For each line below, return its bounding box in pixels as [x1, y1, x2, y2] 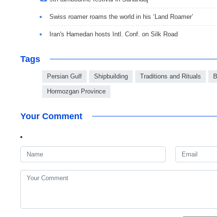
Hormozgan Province [47, 87, 106, 95]
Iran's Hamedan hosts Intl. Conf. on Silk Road [49, 30, 178, 38]
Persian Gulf [47, 72, 82, 80]
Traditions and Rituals [140, 72, 201, 80]
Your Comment [20, 111, 82, 121]
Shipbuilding [94, 72, 128, 80]
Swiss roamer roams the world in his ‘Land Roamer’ [49, 13, 193, 20]
